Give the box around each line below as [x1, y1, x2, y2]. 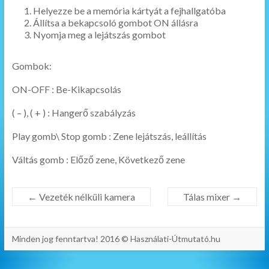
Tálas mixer [183, 191, 232, 202]
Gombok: [11, 60, 52, 71]
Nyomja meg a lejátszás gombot [32, 29, 166, 40]
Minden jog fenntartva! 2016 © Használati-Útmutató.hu [11, 234, 220, 244]
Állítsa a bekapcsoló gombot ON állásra [32, 17, 198, 28]
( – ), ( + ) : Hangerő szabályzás [11, 107, 136, 118]
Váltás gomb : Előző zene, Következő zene [11, 154, 185, 165]
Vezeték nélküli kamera [37, 191, 135, 202]
